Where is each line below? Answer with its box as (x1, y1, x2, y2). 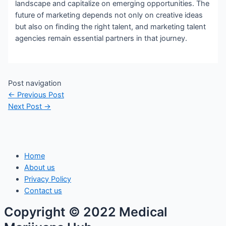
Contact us (24, 186, 62, 196)
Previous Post (15, 90, 64, 100)
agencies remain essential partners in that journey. (15, 34, 188, 43)
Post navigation (8, 79, 62, 88)
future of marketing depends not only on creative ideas (15, 11, 203, 20)
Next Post (8, 102, 44, 111)
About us (24, 163, 55, 173)
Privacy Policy (24, 175, 71, 184)
